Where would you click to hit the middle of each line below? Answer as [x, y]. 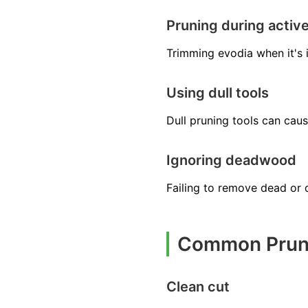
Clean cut [198, 287]
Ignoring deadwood [231, 161]
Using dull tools [218, 93]
